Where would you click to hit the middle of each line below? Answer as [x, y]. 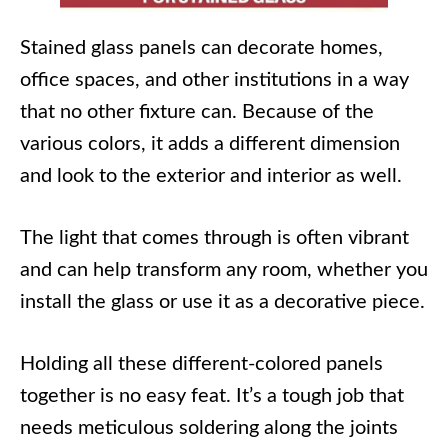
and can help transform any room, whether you [224, 270]
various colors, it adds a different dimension [210, 144]
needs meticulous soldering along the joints [209, 428]
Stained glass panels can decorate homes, [201, 48]
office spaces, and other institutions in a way [214, 80]
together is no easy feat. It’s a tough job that [212, 396]
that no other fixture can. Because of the [197, 112]
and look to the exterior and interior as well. [211, 176]
